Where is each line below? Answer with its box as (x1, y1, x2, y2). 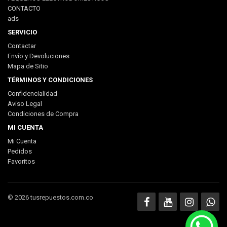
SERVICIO (8, 28, 37, 36)
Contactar (8, 42, 36, 50)
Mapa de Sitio (8, 62, 48, 70)
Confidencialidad (8, 89, 57, 97)
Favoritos (8, 157, 35, 165)
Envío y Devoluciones (8, 52, 69, 60)
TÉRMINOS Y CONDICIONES (8, 75, 93, 84)
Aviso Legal (8, 99, 42, 107)
